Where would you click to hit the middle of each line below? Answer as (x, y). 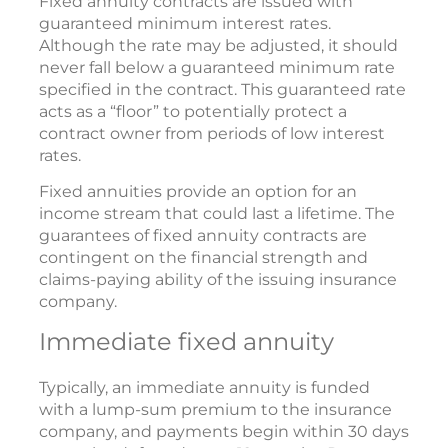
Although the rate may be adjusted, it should (218, 46)
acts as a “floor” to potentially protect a (193, 112)
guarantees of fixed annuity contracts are (203, 236)
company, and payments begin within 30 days (224, 432)
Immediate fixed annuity (186, 342)
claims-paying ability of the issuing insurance (218, 280)
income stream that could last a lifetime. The (217, 214)
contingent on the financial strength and (203, 258)
